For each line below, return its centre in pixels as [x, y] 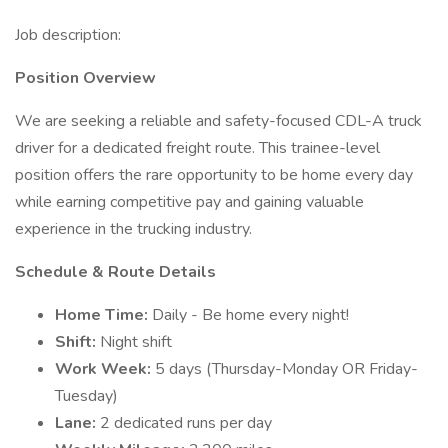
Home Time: [103, 315]
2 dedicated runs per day [186, 423]
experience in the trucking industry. [133, 229]
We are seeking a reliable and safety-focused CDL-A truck [218, 121]
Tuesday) [86, 396]
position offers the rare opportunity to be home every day [214, 175]
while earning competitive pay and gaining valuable [189, 202]
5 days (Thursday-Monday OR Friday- [286, 369]
